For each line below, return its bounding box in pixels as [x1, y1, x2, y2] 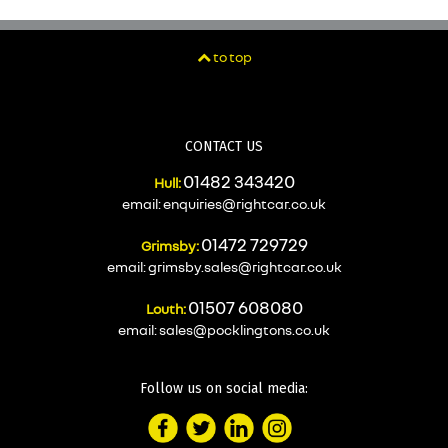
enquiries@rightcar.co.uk [163, 194, 326, 212]
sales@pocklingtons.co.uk [159, 320, 330, 338]
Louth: [145, 299, 186, 317]
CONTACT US [185, 137, 263, 155]
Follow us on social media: [140, 379, 308, 397]
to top [210, 47, 252, 65]
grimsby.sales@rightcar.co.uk [147, 257, 342, 275]
